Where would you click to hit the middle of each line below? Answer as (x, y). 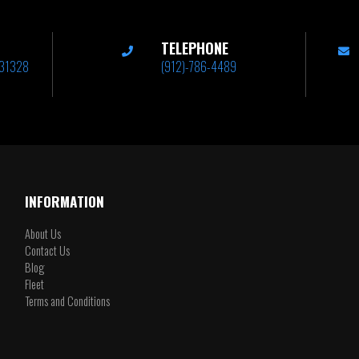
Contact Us (47, 250)
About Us (42, 234)
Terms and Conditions (67, 301)
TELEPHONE (195, 48)
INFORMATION (64, 201)
